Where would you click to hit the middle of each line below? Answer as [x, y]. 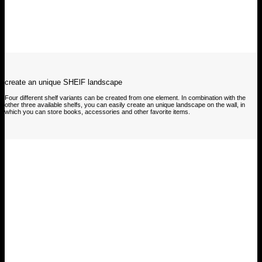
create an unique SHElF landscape [63, 82]
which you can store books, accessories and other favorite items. [97, 111]
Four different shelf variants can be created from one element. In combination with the [125, 97]
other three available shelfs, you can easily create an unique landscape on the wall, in [125, 104]
